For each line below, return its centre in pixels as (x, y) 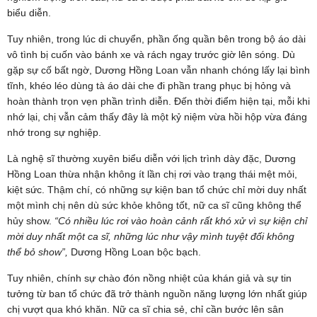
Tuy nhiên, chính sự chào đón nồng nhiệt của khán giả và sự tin (149, 278)
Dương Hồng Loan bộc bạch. (136, 252)
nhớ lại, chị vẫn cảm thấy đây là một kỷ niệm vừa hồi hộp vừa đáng (157, 116)
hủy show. (31, 220)
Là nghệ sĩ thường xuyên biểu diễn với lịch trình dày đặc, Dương (151, 158)
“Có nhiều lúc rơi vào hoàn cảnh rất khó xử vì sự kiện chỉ (181, 220)
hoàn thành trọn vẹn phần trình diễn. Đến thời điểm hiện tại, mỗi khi (158, 101)
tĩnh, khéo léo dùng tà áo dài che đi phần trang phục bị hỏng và (149, 85)
